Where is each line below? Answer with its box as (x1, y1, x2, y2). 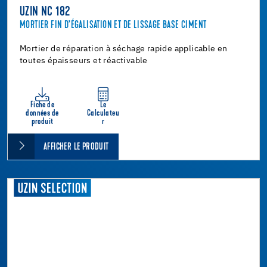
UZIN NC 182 (20, 5, 70, 19)
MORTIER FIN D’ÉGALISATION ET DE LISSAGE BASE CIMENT (20, 20, 207, 30)
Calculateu (86, 108, 119, 118)
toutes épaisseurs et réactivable (20, 56, 148, 65)
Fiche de (30, 100, 55, 110)
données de (26, 108, 59, 118)
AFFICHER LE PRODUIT (44, 142, 109, 152)
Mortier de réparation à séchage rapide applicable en (20, 44, 228, 53)
